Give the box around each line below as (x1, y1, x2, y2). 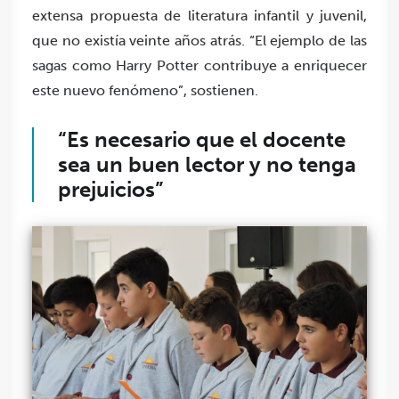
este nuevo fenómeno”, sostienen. (32, 82, 258, 100)
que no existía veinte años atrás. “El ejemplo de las (32, 32, 367, 50)
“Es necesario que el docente (58, 126, 346, 153)
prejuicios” (58, 176, 163, 203)
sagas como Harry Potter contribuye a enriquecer (32, 57, 367, 75)
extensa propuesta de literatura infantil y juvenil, (32, 7, 367, 25)
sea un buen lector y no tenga (58, 151, 356, 178)
